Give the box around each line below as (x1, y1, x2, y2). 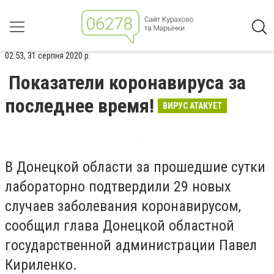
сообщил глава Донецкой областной (5, 217, 234, 234)
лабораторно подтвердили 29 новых (5, 178, 231, 195)
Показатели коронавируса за (9, 71, 246, 94)
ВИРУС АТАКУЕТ (163, 101, 222, 111)
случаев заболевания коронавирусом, (5, 198, 241, 215)
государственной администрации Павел (5, 237, 257, 254)
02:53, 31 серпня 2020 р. (5, 50, 91, 61)
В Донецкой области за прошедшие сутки (5, 158, 265, 176)
